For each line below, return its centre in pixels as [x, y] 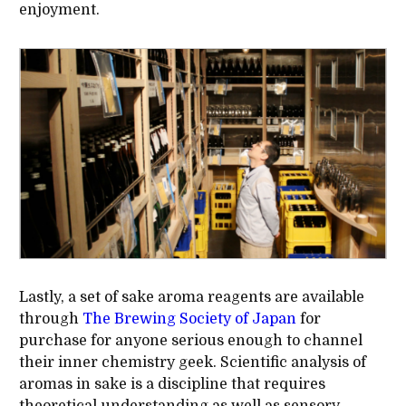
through [50, 319]
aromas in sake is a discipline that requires [172, 384]
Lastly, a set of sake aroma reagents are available [191, 297]
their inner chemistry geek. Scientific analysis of [192, 362]
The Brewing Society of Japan [189, 319]
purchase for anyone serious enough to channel [190, 340]
